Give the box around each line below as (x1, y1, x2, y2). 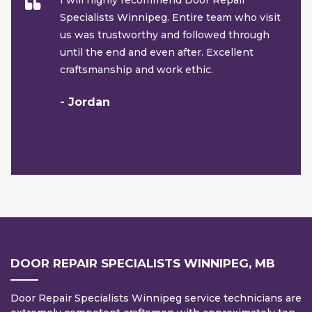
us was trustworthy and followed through (60, 29, 270, 42)
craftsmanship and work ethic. (60, 63, 213, 77)
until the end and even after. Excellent (60, 46, 253, 59)
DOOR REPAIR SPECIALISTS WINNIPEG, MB (10, 256, 275, 271)
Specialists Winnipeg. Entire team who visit (60, 11, 281, 24)
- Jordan (60, 95, 110, 109)
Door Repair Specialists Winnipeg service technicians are (10, 292, 302, 305)
